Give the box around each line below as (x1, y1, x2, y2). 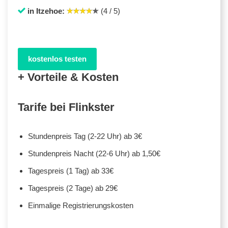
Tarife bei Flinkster (18, 100, 115, 113)
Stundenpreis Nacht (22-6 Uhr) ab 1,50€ (28, 149, 160, 158)
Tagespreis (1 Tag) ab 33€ (28, 166, 113, 175)
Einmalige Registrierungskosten (28, 201, 133, 210)
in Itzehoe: (27, 6, 65, 15)
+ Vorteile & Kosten (18, 70, 119, 83)
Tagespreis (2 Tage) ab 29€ (28, 183, 118, 192)
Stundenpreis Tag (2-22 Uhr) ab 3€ (28, 131, 142, 140)
